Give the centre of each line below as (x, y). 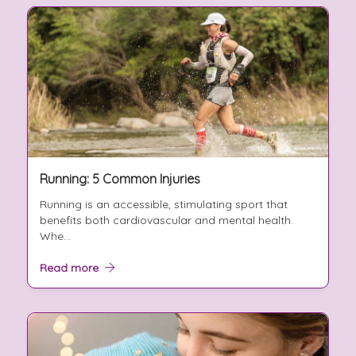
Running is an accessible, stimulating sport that (163, 205)
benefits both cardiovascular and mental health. (166, 221)
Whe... (55, 236)
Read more (72, 268)
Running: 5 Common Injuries (120, 179)
